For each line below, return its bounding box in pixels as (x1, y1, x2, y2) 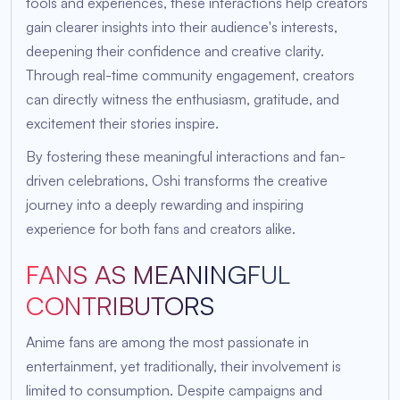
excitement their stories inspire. (26, 114, 219, 133)
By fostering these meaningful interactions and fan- (26, 147, 346, 166)
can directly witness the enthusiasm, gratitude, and (26, 90, 339, 109)
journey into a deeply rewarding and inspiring (26, 196, 304, 214)
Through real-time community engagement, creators (26, 66, 354, 85)
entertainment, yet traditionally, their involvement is (26, 357, 341, 376)
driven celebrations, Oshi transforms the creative (26, 171, 328, 190)
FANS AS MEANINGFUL (26, 258, 290, 291)
